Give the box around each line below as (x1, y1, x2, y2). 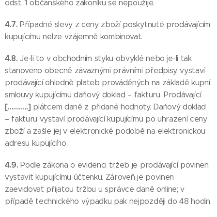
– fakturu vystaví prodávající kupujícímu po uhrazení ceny (5, 114, 207, 124)
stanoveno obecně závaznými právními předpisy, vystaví (5, 66, 205, 75)
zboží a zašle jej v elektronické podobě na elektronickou (5, 126, 206, 136)
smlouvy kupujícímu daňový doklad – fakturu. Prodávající (5, 90, 201, 99)
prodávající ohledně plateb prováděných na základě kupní (5, 78, 210, 87)
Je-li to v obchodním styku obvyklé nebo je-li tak (20, 54, 192, 63)
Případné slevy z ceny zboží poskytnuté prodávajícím (20, 20, 211, 29)
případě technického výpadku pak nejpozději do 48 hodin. (5, 197, 212, 206)
